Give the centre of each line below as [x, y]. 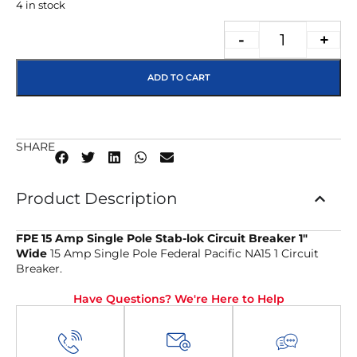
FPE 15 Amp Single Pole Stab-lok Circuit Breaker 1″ [162, 238]
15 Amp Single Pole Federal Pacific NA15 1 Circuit [183, 253]
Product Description [97, 198]
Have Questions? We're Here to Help [178, 299]
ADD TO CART [178, 77]
